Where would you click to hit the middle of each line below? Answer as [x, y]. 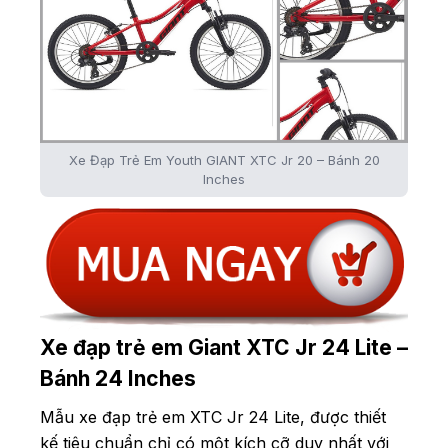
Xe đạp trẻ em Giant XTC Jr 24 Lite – [224, 347]
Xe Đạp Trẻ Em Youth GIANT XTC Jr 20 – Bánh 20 [224, 159]
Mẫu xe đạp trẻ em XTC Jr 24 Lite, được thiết [213, 416]
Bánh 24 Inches [118, 378]
